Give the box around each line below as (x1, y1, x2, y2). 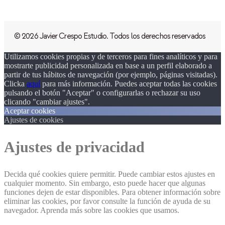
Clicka (4, 79, 27, 88)
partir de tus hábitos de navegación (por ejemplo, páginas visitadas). (4, 70, 217, 79)
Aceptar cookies (4, 106, 55, 115)
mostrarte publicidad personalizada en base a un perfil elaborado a (4, 61, 212, 70)
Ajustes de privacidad (4, 138, 145, 155)
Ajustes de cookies (4, 115, 63, 124)
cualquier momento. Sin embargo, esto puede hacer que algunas (4, 178, 205, 187)
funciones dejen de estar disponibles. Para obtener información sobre (4, 187, 220, 196)
